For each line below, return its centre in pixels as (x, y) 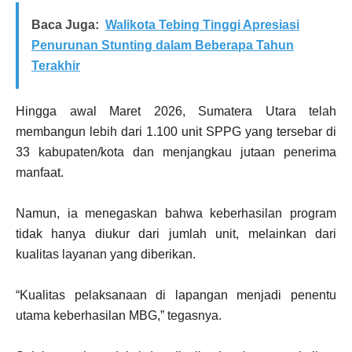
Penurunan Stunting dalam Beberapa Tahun (163, 46)
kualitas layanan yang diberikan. (106, 255)
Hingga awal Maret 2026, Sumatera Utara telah (176, 112)
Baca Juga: (65, 25)
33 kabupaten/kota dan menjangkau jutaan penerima (176, 152)
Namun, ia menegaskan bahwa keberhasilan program (176, 214)
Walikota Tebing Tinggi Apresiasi (202, 25)
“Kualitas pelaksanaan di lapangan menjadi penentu (176, 295)
